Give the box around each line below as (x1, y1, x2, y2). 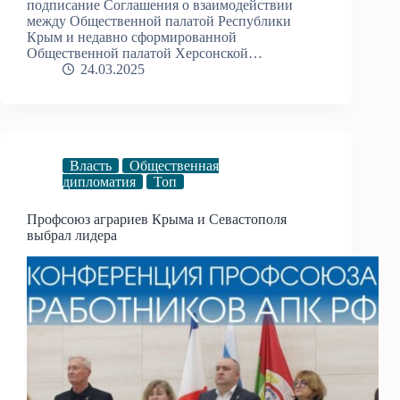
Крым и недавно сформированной (27, 29, 237, 45)
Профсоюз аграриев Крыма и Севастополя (27, 211, 287, 227)
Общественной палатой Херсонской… (27, 45, 262, 61)
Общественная (129, 157, 219, 173)
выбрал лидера (27, 227, 117, 243)
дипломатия (62, 173, 136, 189)
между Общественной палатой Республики (27, 12, 291, 29)
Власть (70, 157, 112, 173)
